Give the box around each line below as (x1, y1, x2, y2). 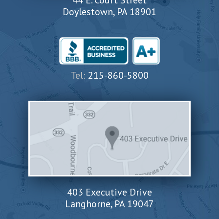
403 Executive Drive (67, 185, 152, 198)
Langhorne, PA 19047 (65, 197, 154, 210)
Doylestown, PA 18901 (63, 5, 156, 19)
